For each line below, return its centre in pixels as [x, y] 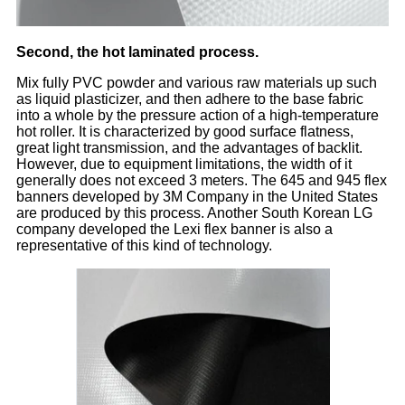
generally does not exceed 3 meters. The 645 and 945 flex [202, 181]
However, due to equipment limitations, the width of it [184, 165]
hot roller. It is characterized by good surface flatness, [185, 132]
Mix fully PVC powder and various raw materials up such [197, 83]
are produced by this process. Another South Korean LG [194, 213]
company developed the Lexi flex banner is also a [174, 230]
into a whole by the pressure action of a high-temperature [198, 116]
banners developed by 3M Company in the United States [197, 197]
